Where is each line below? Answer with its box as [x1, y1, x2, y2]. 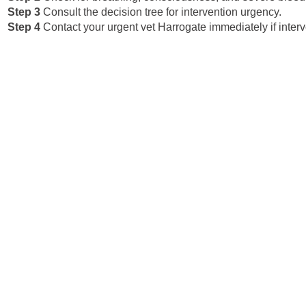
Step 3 [8, 5, 40, 18]
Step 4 [8, 20, 40, 33]
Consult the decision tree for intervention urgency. [43, 5, 281, 18]
